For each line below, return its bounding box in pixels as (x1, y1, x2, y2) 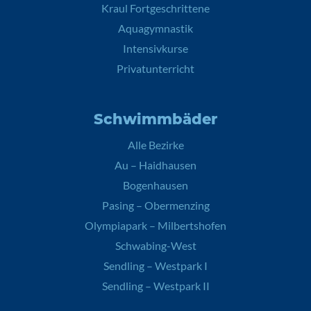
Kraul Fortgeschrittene (101, 1, 210, 15)
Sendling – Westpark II (101, 279, 210, 292)
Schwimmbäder (94, 110, 217, 128)
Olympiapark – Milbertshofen (85, 219, 226, 232)
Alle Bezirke (127, 138, 184, 151)
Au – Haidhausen (115, 158, 196, 171)
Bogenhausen (123, 178, 188, 192)
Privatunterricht (117, 62, 194, 75)
